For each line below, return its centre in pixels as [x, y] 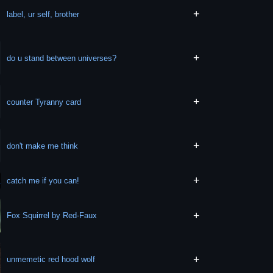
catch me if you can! [43, 180]
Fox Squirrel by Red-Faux [52, 216]
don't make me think [43, 146]
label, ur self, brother [43, 14]
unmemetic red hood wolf [51, 260]
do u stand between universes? [62, 58]
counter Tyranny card [44, 102]
